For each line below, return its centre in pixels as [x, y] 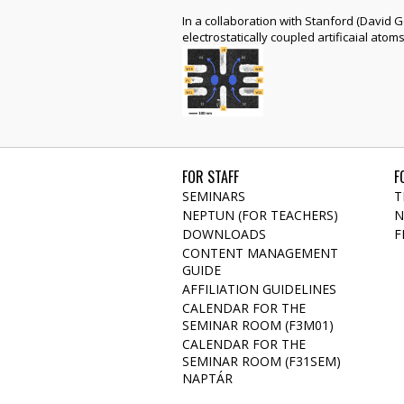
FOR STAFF [211, 176]
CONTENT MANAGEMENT [260, 252]
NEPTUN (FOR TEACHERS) [260, 215]
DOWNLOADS [224, 234]
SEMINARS [214, 196]
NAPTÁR [207, 378]
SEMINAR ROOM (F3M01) [258, 325]
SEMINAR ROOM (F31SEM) [262, 361]
